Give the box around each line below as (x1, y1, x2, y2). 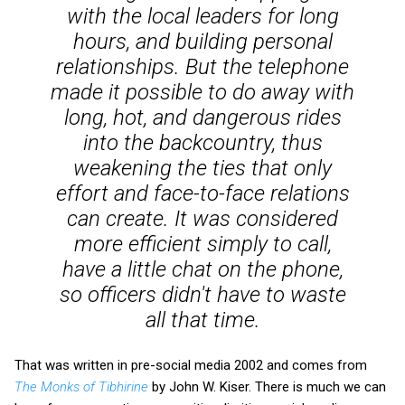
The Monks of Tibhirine (14, 378, 148, 395)
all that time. (145, 306, 260, 333)
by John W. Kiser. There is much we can (148, 378, 386, 395)
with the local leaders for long (66, 3, 339, 29)
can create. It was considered (67, 205, 338, 231)
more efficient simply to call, (73, 231, 332, 257)
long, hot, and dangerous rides (63, 104, 342, 130)
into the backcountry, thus (82, 129, 323, 155)
